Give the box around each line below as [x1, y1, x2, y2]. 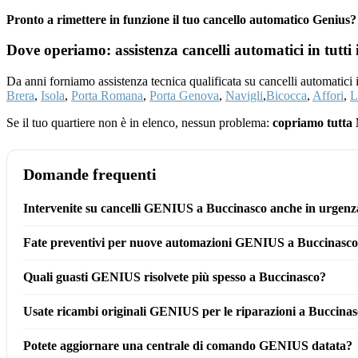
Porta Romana [71, 89, 143, 103]
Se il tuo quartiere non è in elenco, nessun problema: [6, 116, 272, 130]
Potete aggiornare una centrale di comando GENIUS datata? [23, 339, 352, 353]
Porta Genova [149, 89, 219, 103]
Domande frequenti [23, 165, 157, 184]
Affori [312, 89, 344, 103]
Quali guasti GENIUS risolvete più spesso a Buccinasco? [23, 270, 326, 284]
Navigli [225, 89, 263, 103]
